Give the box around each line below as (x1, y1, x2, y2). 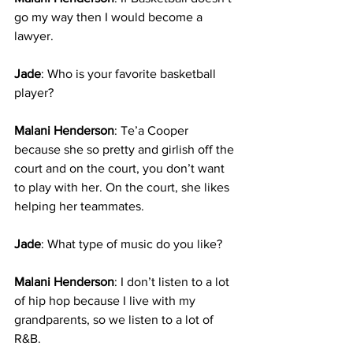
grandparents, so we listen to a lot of (14, 313, 217, 327)
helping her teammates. (14, 199, 144, 214)
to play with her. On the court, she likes (14, 180, 232, 195)
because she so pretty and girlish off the (14, 143, 237, 157)
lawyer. (14, 29, 57, 43)
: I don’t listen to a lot (114, 275, 232, 289)
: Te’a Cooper (114, 124, 191, 138)
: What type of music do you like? (41, 237, 222, 251)
